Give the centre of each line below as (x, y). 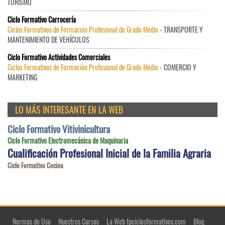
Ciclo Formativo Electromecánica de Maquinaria (68, 141)
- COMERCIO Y (177, 67)
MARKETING (22, 77)
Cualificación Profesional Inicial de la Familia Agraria (109, 153)
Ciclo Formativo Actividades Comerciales (59, 57)
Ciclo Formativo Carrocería (42, 20)
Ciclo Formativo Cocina (35, 165)
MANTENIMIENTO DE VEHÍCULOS (48, 40)
